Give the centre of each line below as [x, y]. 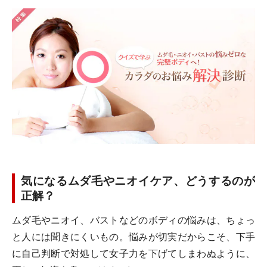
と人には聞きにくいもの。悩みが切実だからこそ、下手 [133, 237]
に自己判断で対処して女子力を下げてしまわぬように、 [133, 254]
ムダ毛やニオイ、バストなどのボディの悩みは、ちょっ [133, 220]
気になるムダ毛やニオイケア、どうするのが [138, 181]
